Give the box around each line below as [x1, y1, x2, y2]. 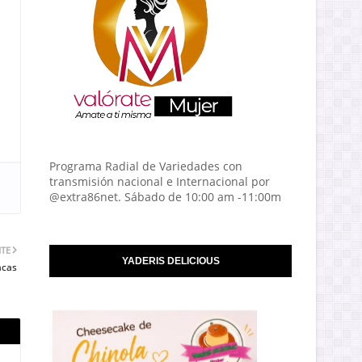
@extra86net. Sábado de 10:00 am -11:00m [49, 189, 281, 204]
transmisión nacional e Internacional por [49, 174, 270, 189]
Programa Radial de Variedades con [49, 158, 242, 174]
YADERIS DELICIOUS [121, 255, 220, 267]
